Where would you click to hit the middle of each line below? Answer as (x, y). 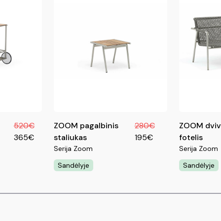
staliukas (70, 137)
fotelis (191, 137)
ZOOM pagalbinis (86, 125)
